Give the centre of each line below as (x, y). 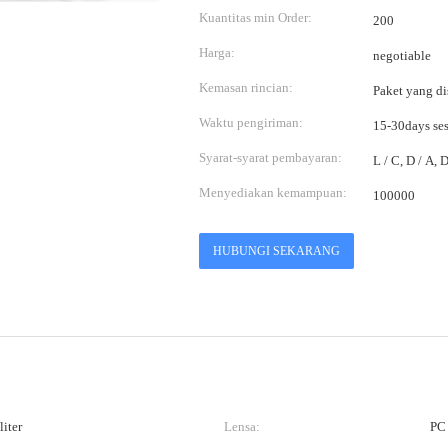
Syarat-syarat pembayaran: (270, 157)
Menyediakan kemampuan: (273, 192)
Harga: (217, 52)
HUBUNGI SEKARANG (276, 251)
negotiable (402, 55)
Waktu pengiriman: (251, 122)
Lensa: (242, 426)
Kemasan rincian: (246, 87)
